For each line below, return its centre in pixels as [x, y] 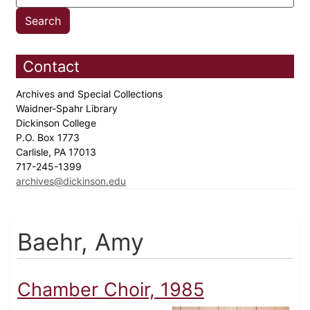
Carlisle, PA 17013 [57, 152]
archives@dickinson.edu [71, 181]
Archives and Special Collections [91, 94]
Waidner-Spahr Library [68, 109]
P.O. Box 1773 [49, 138]
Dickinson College [57, 123]
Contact [51, 67]
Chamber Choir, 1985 [111, 290]
